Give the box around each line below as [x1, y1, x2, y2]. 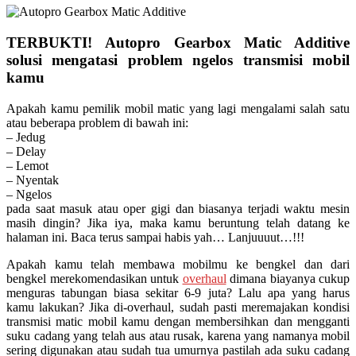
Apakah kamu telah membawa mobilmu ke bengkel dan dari [6, 257, 350, 271]
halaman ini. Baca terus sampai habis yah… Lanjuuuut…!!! [6, 230, 304, 244]
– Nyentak [6, 172, 59, 187]
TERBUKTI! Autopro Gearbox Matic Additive [6, 34, 350, 52]
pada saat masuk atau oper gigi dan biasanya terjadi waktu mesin [6, 201, 350, 215]
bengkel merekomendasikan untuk [6, 271, 183, 285]
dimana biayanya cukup [226, 271, 350, 285]
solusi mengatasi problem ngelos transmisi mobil [6, 52, 350, 69]
